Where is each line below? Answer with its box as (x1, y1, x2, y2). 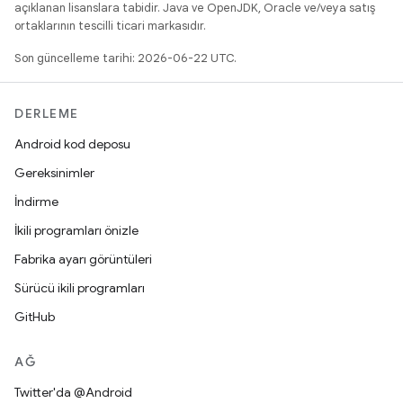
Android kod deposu (14, 136, 130, 152)
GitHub (14, 309, 55, 325)
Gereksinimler (14, 165, 94, 181)
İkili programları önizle (14, 222, 139, 238)
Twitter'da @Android (14, 384, 132, 400)
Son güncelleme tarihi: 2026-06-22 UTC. (14, 50, 237, 66)
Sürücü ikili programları (14, 280, 145, 296)
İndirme (14, 193, 58, 210)
